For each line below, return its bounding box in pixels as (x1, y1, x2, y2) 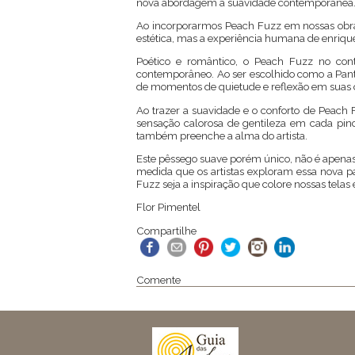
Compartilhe (136, 223, 197, 237)
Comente (136, 273, 181, 286)
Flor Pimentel (136, 200, 200, 214)
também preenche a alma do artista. (136, 128, 307, 142)
